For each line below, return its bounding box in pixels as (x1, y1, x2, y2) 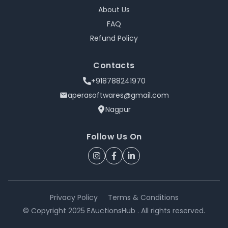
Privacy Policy (49, 192, 98, 203)
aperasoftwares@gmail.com (67, 90, 169, 100)
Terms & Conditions (107, 192, 179, 203)
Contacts (93, 60, 135, 71)
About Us (98, 5, 130, 15)
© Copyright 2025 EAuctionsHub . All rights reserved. (23, 206, 205, 216)
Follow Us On (86, 131, 142, 142)
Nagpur (105, 104, 131, 115)
